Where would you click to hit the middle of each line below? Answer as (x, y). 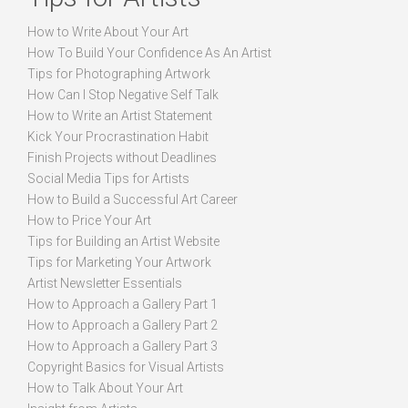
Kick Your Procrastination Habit (118, 136)
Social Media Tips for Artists (108, 178)
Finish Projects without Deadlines (122, 157)
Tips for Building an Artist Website (123, 241)
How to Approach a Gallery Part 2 (122, 325)
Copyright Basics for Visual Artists (126, 367)
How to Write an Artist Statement (120, 115)
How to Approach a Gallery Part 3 (122, 346)
